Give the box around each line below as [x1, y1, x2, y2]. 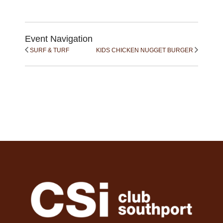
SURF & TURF [30, 47, 69, 54]
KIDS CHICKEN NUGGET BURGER [96, 47, 193, 54]
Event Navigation [25, 34, 93, 44]
